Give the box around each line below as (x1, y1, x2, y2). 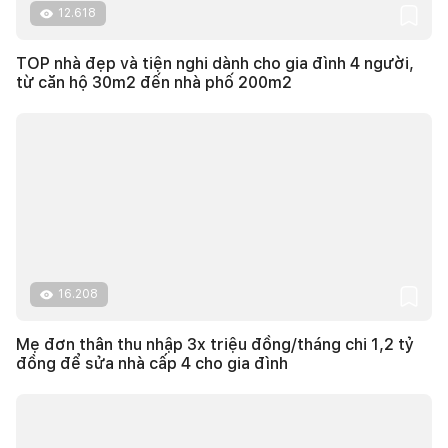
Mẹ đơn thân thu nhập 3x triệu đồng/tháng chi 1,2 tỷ (16, 335, 414, 355)
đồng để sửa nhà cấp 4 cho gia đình (16, 354, 288, 374)
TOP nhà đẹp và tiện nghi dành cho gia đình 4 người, (16, 54, 414, 74)
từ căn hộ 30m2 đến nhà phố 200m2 (16, 73, 292, 93)
